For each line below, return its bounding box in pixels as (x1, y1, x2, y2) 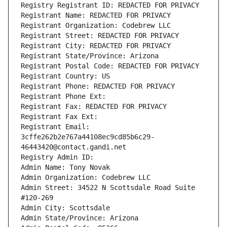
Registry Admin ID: (21, 153, 98, 162)
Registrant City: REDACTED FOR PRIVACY (21, 42, 171, 50)
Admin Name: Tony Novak (21, 163, 110, 172)
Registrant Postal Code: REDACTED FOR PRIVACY (21, 62, 199, 70)
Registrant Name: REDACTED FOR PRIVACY (21, 11, 171, 20)
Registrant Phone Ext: (21, 92, 106, 101)
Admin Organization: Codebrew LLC (21, 173, 150, 182)
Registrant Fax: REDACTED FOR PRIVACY (21, 102, 167, 111)
